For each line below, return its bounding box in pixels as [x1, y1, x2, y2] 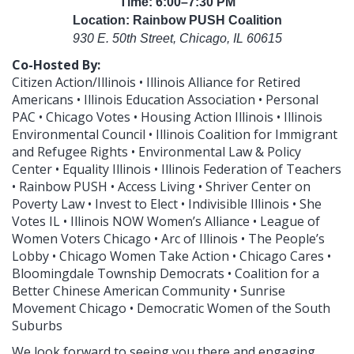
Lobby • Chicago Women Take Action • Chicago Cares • [12, 247, 331, 265]
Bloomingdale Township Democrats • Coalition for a [12, 264, 319, 282]
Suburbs [12, 316, 62, 334]
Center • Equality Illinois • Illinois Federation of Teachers [12, 160, 341, 178]
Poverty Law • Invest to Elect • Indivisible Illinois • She [12, 194, 322, 213]
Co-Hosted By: [12, 55, 100, 73]
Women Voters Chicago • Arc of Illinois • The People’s [12, 229, 325, 247]
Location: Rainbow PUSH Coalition [72, 13, 282, 27]
